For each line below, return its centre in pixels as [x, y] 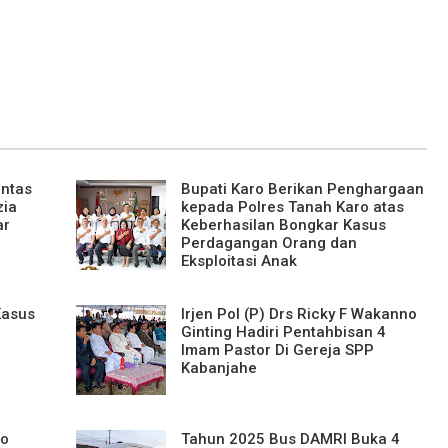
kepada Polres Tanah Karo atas [292, 206]
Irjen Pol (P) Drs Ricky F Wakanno [298, 313]
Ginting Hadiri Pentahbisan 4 [283, 331]
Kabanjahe [218, 367]
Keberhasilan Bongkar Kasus [283, 224]
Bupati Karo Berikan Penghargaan [302, 188]
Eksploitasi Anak [238, 260]
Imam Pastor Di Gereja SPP [277, 349]
